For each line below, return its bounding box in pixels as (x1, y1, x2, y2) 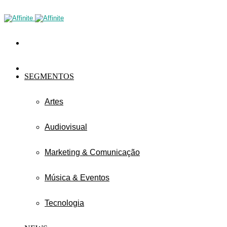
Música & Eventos (45, 173, 109, 182)
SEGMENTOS (24, 72, 74, 81)
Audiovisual (45, 123, 87, 131)
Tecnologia (45, 199, 84, 207)
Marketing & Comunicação (45, 148, 140, 157)
